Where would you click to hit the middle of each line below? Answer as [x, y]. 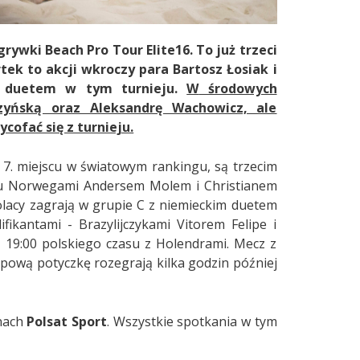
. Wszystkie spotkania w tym [192, 322]
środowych [238, 89]
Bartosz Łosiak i [225, 70]
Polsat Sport [67, 322]
